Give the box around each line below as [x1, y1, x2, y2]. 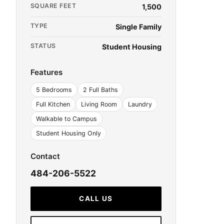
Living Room [81, 100, 117, 108]
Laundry [128, 100, 152, 108]
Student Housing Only [36, 129, 101, 137]
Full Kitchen [36, 100, 70, 108]
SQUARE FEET [30, 2, 76, 9]
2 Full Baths [83, 86, 118, 93]
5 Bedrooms [36, 86, 72, 93]
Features [30, 67, 62, 77]
